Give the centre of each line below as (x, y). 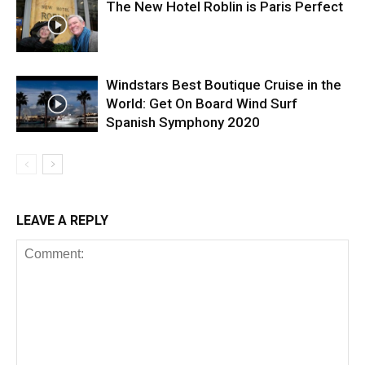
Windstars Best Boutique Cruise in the (224, 84)
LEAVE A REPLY (62, 220)
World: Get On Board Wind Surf (202, 103)
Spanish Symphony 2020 (183, 122)
